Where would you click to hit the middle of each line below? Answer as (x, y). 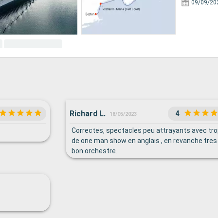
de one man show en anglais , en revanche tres (144, 141)
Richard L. (87, 113)
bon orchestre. (94, 151)
